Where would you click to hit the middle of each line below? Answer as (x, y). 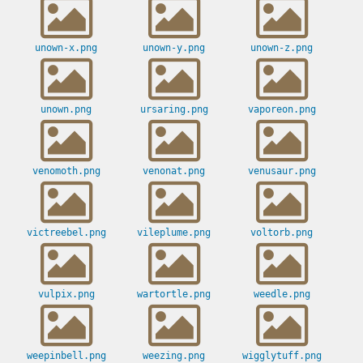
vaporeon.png (282, 110)
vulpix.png (66, 295)
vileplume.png (174, 233)
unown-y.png (174, 48)
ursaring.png (174, 110)
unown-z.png (282, 48)
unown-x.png (66, 48)
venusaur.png (282, 171)
